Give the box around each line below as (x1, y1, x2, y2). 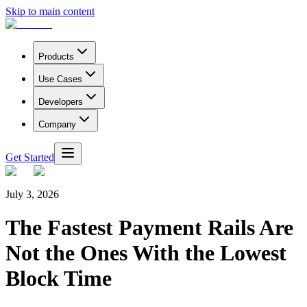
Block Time (5, 266, 112, 291)
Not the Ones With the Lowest (5, 241, 286, 266)
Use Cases (38, 74, 82, 84)
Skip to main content (5, 5, 95, 17)
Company (38, 119, 76, 130)
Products (38, 51, 74, 62)
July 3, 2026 (5, 188, 59, 200)
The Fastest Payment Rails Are (5, 215, 293, 241)
